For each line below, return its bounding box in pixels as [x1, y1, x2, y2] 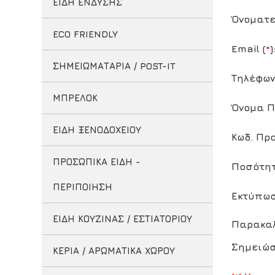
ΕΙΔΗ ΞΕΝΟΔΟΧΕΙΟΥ [52, 125, 141, 135]
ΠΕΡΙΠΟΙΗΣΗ [52, 182, 112, 192]
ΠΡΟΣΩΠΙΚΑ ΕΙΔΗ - [52, 157, 141, 167]
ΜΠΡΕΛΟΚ [52, 93, 98, 103]
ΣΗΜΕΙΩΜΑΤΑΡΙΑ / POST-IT [52, 61, 176, 71]
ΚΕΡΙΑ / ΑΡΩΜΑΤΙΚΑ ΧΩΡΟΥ [52, 246, 175, 256]
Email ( [231, 43, 266, 54]
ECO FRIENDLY [52, 29, 118, 39]
